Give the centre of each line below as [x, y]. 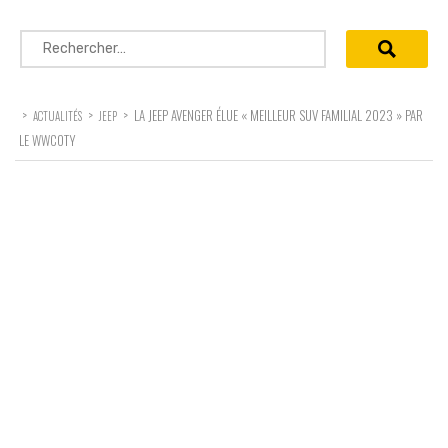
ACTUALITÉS [57, 115]
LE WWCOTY [47, 139]
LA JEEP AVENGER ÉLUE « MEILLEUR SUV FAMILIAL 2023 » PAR [278, 114]
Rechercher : [66, 40]
